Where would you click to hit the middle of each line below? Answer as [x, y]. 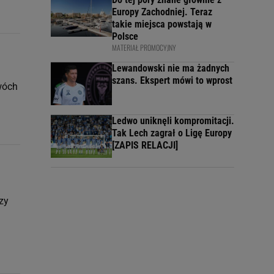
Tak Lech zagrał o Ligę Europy [172, 133]
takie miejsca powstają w [162, 24]
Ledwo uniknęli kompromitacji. [173, 121]
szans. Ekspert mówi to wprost [172, 80]
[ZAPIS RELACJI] [145, 145]
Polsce [125, 36]
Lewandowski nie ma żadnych [171, 68]
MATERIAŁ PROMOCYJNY [144, 47]
